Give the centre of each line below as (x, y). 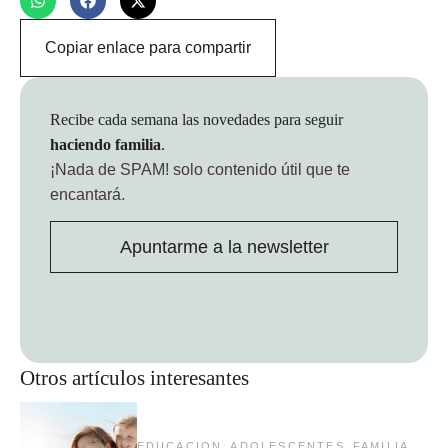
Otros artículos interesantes (134, 378)
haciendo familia (105, 144)
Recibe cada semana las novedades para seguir (196, 119)
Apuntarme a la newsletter (224, 247)
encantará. (87, 194)
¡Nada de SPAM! (109, 169)
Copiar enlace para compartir (148, 47)
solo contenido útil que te (259, 169)
